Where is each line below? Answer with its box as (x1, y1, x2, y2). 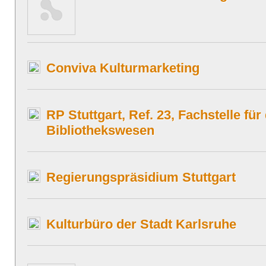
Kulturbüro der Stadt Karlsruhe (46, 217, 236, 232)
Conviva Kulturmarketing (46, 61, 199, 75)
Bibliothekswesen (46, 123, 154, 138)
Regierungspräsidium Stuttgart (46, 170, 236, 185)
